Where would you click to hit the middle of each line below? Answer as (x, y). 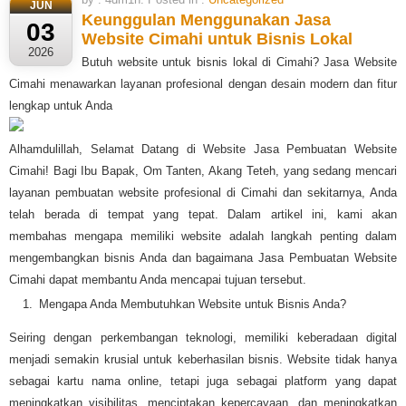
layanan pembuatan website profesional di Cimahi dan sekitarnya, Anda (203, 193)
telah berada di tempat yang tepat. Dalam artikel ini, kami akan (203, 215)
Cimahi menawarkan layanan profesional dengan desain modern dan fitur (203, 84)
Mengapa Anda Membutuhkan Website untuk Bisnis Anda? (193, 304)
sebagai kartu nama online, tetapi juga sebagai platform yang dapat (203, 382)
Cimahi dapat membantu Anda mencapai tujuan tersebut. (158, 280)
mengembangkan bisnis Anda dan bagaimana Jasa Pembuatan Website (203, 258)
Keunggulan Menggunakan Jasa (206, 20)
